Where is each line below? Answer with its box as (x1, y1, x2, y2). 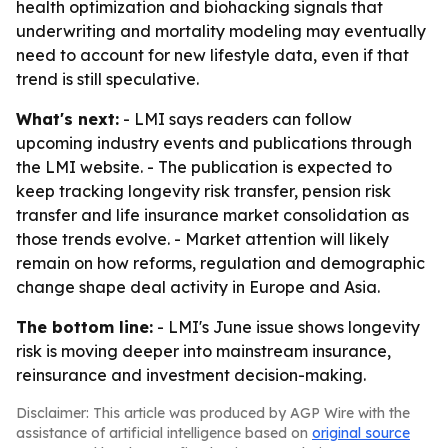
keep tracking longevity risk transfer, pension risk (16, 181, 391, 201)
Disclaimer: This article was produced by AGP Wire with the (16, 404, 410, 422)
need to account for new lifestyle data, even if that (16, 45, 409, 65)
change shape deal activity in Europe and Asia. (16, 277, 380, 297)
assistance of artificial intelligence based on (16, 424, 312, 442)
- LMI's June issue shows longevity (153, 317, 420, 337)
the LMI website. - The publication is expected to (16, 157, 392, 177)
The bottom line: (16, 317, 153, 337)
